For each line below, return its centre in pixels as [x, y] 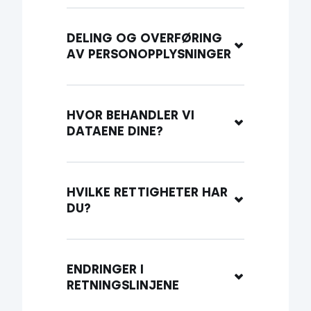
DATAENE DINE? [115, 131]
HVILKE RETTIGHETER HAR [147, 192]
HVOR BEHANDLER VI [131, 115]
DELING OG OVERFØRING [144, 38]
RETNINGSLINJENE [123, 285]
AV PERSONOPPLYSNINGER [149, 54]
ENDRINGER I [105, 269]
